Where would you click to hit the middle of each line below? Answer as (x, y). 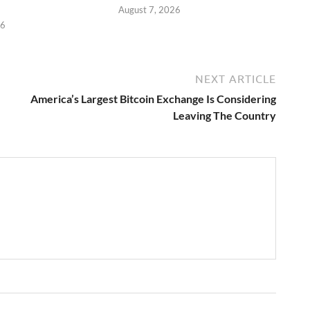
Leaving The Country (225, 115)
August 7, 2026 (150, 9)
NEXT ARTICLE (236, 79)
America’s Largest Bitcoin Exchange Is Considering (153, 98)
